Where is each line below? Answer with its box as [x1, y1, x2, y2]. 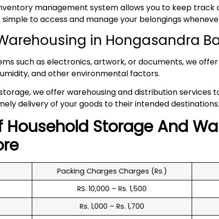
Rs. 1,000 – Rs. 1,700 [80, 201, 144, 211]
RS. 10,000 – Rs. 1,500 [77, 183, 147, 194]
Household [7, 115, 93, 137]
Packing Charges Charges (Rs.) [57, 166, 167, 176]
